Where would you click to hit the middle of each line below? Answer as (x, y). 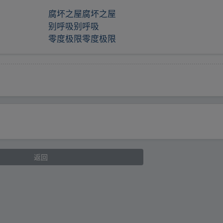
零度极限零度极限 (82, 39)
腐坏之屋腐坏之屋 (82, 14)
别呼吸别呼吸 (73, 26)
